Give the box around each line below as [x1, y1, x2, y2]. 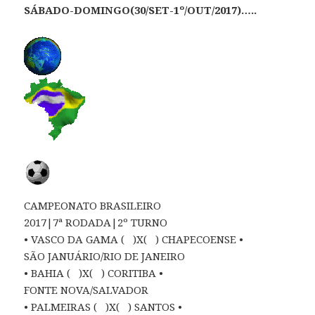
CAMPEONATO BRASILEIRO [24, 198, 162, 212]
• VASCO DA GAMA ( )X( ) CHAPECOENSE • [24, 231, 244, 246]
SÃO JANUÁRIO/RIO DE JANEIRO [24, 248, 186, 263]
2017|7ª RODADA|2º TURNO [24, 214, 168, 229]
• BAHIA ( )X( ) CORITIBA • [24, 265, 164, 280]
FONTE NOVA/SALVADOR [24, 282, 149, 297]
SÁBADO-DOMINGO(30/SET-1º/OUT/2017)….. [24, 2, 257, 17]
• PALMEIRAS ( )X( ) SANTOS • [24, 299, 183, 314]
